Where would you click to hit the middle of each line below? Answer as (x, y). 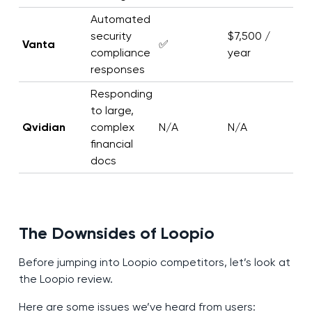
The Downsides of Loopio (116, 233)
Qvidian (44, 127)
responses (117, 70)
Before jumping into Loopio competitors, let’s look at (154, 263)
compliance (120, 53)
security (111, 36)
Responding (121, 94)
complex (112, 127)
